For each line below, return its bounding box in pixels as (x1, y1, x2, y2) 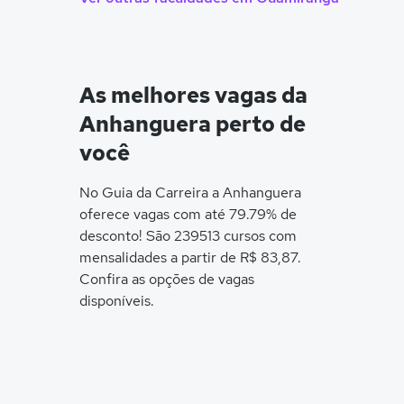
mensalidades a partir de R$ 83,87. (79, 248, 301, 267)
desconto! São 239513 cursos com (79, 226, 297, 245)
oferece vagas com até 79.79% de (79, 205, 297, 224)
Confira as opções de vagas (79, 270, 254, 289)
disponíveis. (79, 291, 154, 310)
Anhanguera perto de (79, 110, 306, 138)
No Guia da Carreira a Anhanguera (79, 183, 301, 202)
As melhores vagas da (79, 81, 308, 109)
